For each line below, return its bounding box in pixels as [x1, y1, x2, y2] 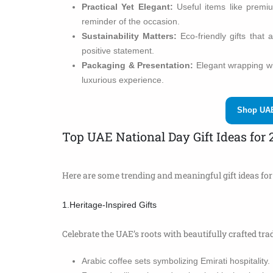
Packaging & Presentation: [82, 60, 194, 70]
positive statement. [82, 45, 154, 55]
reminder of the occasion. [82, 16, 180, 26]
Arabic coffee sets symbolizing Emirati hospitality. [82, 255, 270, 266]
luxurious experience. [82, 74, 164, 85]
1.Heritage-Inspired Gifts [62, 199, 157, 210]
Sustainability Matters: [82, 30, 177, 41]
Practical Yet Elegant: [82, 1, 173, 12]
